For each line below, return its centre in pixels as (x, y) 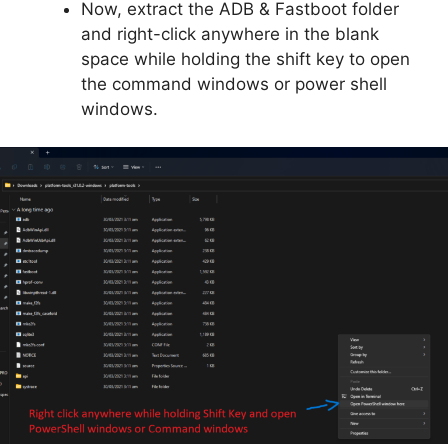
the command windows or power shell (234, 83)
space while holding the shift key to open (245, 58)
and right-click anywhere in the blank (230, 33)
